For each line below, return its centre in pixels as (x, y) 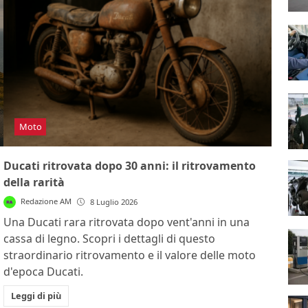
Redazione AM (46, 201)
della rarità (34, 182)
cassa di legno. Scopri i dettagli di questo (110, 238)
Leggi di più (36, 295)
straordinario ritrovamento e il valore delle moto (130, 255)
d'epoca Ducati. (44, 271)
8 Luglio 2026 (113, 201)
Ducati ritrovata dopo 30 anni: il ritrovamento (130, 165)
